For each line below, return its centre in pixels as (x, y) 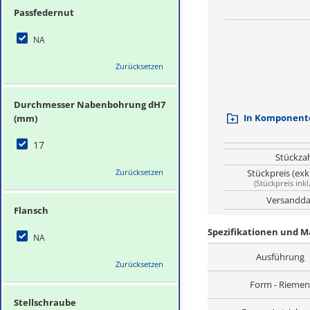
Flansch (31, 211)
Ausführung (280, 257)
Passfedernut (44, 13)
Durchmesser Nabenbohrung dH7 (90, 105)
